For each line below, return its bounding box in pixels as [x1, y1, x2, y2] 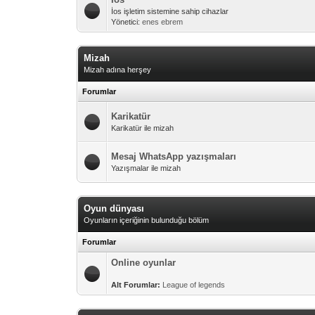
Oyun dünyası [84, 203, 145, 214]
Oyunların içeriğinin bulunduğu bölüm [84, 216, 210, 224]
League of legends [162, 281, 226, 289]
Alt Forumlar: [111, 281, 161, 289]
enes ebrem [142, 18, 184, 26]
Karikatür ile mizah [111, 124, 174, 132]
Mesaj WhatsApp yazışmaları [111, 151, 237, 162]
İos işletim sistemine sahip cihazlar [111, 7, 229, 15]
